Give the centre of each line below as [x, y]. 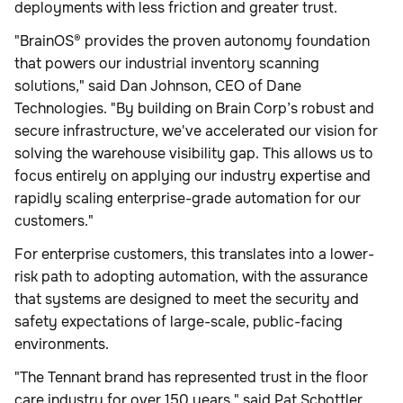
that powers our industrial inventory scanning [167, 64]
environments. [62, 345]
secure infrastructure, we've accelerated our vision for [196, 131]
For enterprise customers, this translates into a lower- [194, 255]
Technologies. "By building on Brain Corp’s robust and [194, 109]
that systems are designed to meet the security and [187, 300]
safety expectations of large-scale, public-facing [179, 322]
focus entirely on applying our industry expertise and [193, 176]
